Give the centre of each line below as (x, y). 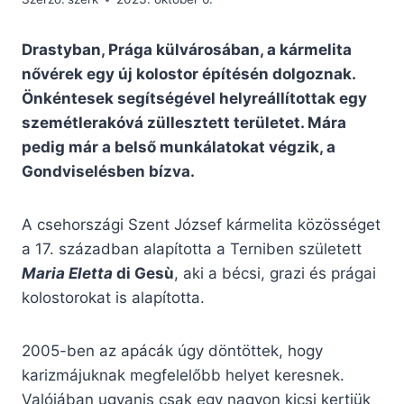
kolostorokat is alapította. (113, 298)
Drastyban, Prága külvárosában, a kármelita (187, 50)
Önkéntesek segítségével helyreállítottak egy (194, 99)
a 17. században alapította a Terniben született (192, 249)
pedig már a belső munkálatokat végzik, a (179, 147)
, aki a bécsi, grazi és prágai (275, 274)
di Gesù (143, 274)
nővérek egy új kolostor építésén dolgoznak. (188, 74)
